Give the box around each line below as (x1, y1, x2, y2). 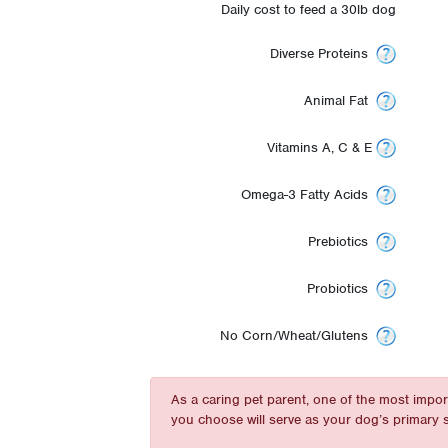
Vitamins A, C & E (267, 138, 377, 156)
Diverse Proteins (270, 44, 377, 62)
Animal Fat (304, 91, 377, 109)
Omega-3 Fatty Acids (241, 185, 377, 203)
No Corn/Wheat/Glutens (220, 326, 377, 344)
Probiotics (307, 279, 377, 297)
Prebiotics (308, 232, 377, 250)
